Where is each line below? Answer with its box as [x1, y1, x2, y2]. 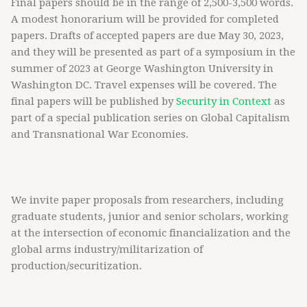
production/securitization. [11, 260, 142, 272]
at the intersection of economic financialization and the [11, 227, 291, 239]
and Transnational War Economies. [11, 128, 188, 140]
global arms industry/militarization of [11, 243, 203, 256]
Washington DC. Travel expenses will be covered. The [11, 79, 277, 91]
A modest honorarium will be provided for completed [11, 13, 279, 25]
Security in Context [176, 95, 271, 108]
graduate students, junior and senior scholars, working [11, 210, 288, 223]
